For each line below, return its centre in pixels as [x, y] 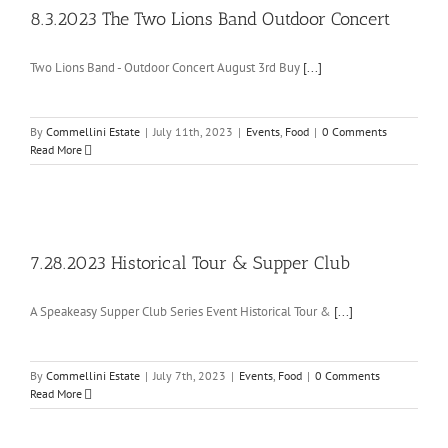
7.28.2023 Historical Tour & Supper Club [190, 263]
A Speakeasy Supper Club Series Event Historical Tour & [182, 312]
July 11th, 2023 [193, 132]
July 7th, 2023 [189, 376]
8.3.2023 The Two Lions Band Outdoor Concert [210, 19]
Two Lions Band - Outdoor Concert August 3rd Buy [166, 68]
